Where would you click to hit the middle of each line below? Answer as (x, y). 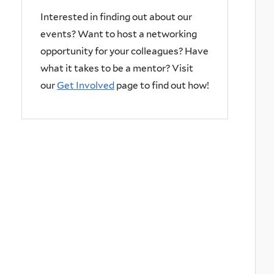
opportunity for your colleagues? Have (124, 51)
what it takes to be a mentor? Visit (117, 68)
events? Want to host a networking (119, 34)
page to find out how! (162, 85)
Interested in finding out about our (116, 17)
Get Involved (86, 85)
